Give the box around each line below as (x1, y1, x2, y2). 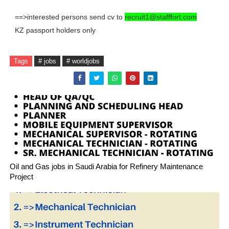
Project (9, 172, 33, 181)
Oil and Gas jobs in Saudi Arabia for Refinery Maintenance (9, 162, 203, 171)
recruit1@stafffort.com (124, 13, 197, 21)
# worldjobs (66, 57, 100, 65)
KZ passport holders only (14, 26, 96, 34)
